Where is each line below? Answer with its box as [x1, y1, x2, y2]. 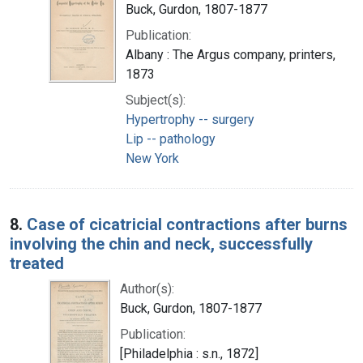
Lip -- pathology [126, 130, 216, 147]
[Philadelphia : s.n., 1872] [120, 345, 258, 361]
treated [10, 253, 64, 273]
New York [126, 150, 179, 166]
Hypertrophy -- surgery [126, 111, 254, 127]
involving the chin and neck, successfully [10, 233, 313, 254]
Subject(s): [126, 92, 186, 108]
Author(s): [120, 280, 174, 297]
